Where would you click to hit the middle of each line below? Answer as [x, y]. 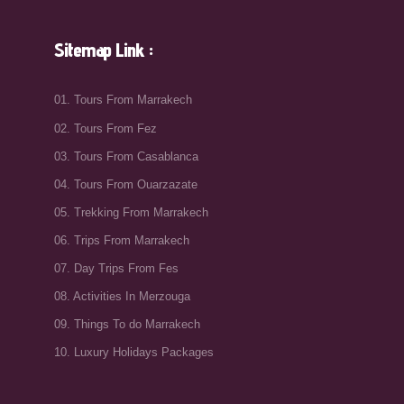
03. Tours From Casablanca [126, 156]
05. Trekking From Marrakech [131, 212]
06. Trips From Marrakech [122, 240]
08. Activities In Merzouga [122, 297]
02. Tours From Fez [106, 128]
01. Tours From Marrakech [123, 100]
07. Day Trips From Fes [116, 268]
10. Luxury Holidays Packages [134, 353]
